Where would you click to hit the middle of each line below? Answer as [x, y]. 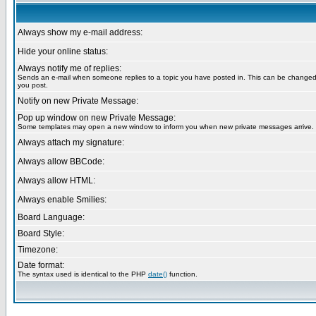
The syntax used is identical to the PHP [83, 274]
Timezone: [38, 250]
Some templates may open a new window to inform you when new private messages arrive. [166, 127]
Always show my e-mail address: [80, 32]
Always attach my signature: [71, 142]
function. [182, 274]
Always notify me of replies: [69, 68]
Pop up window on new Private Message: [97, 118]
